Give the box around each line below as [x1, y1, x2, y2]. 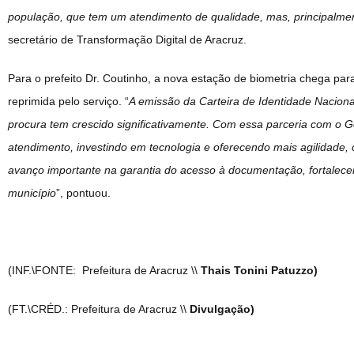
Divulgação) [190, 302, 254, 315]
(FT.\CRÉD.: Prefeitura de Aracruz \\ [8, 302, 190, 315]
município [8, 186, 56, 199]
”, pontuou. [56, 186, 111, 199]
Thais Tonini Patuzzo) [201, 263, 318, 277]
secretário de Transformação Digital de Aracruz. [8, 32, 247, 46]
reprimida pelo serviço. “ [8, 94, 129, 107]
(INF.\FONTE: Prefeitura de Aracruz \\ [8, 263, 201, 277]
